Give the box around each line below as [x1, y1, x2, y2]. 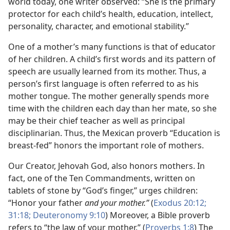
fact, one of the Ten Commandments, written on [8, 172, 195, 184]
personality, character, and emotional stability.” [8, 21, 189, 32]
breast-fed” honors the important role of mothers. [8, 140, 204, 151]
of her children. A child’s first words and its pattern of [8, 53, 216, 65]
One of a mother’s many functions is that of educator [8, 41, 216, 52]
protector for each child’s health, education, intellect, [8, 8, 213, 20]
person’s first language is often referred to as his [8, 78, 199, 89]
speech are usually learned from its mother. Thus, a [8, 66, 206, 77]
